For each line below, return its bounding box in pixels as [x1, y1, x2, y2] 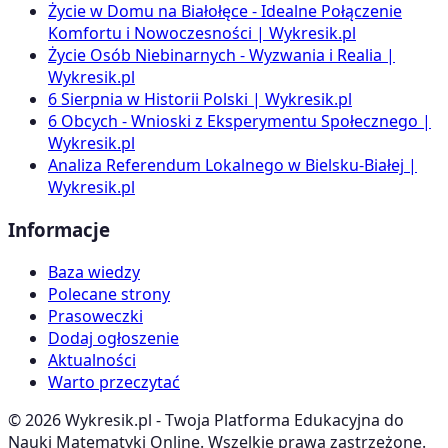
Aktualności [48, 348, 136, 371]
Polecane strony [48, 282, 170, 305]
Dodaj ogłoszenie [48, 326, 179, 349]
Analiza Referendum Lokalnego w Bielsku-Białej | [48, 154, 417, 177]
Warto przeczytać [48, 370, 180, 393]
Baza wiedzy [48, 260, 140, 283]
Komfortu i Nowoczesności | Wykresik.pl [48, 22, 356, 45]
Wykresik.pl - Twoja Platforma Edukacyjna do [61, 408, 404, 431]
